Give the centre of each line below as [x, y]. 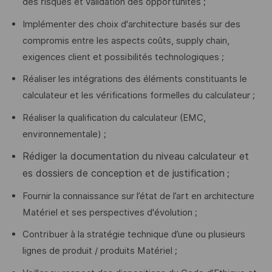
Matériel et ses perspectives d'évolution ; [110, 212]
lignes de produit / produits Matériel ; [100, 251]
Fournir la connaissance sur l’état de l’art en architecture [138, 196]
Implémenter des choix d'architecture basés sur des [131, 24]
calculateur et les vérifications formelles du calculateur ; [138, 96]
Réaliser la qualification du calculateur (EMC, [114, 117]
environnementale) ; [64, 134]
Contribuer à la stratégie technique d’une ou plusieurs [134, 235]
